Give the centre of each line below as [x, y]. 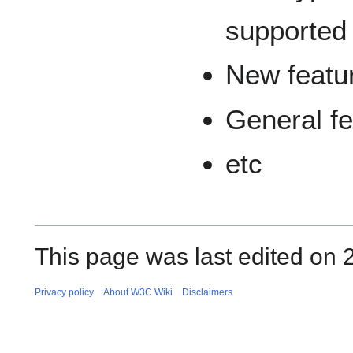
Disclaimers [207, 293]
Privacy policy [64, 293]
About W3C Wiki [138, 293]
